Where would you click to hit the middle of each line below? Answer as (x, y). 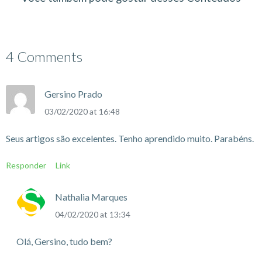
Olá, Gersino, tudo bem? (64, 241)
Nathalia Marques (91, 196)
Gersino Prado (73, 94)
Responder (26, 165)
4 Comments (44, 56)
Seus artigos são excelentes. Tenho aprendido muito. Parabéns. (130, 138)
